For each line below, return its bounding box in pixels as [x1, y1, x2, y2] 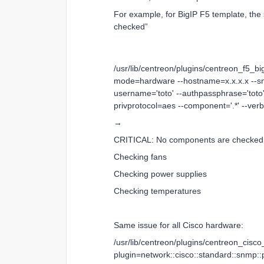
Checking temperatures [114, 186, 201, 196]
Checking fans [114, 152, 167, 161]
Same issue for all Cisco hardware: [114, 220, 243, 230]
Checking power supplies [114, 169, 207, 179]
